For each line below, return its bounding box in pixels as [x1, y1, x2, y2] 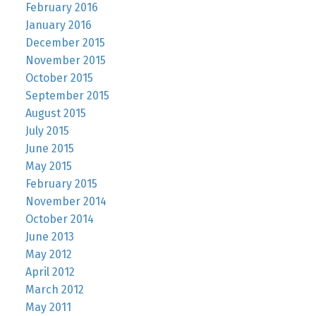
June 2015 [25, 141, 74, 155]
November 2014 [25, 194, 107, 208]
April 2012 [25, 265, 75, 279]
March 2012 [25, 282, 84, 296]
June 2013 [25, 229, 74, 243]
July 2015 [25, 123, 69, 138]
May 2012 [25, 247, 72, 261]
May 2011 [25, 300, 71, 314]
